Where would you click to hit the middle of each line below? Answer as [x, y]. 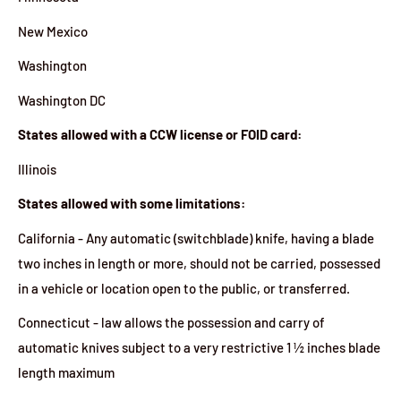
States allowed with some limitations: [132, 203]
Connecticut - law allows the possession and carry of [171, 322]
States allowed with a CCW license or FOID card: [160, 134]
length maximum [66, 372]
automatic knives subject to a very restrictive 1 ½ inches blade [199, 347]
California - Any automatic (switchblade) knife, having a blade [196, 238]
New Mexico [53, 31]
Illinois [37, 169]
